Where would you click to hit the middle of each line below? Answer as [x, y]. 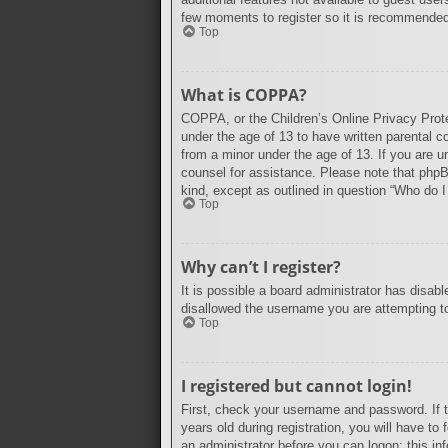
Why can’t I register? [261, 267]
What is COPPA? [244, 94]
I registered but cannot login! [296, 385]
